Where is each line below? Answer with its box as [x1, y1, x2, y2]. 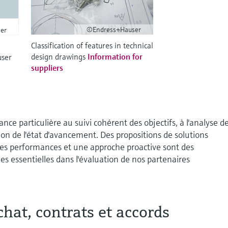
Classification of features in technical [31, 40, 154, 50]
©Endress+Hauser [87, 25, 141, 34]
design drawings [31, 51, 88, 62]
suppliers [31, 63, 64, 73]
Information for [88, 51, 143, 62]
